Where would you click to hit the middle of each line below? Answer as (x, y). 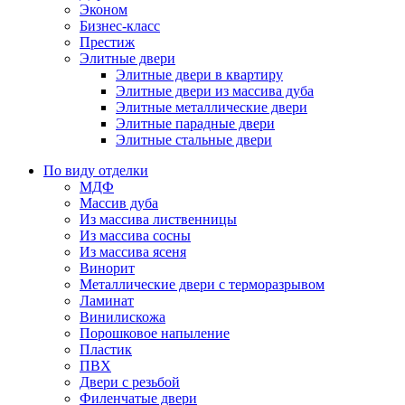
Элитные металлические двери (212, 108)
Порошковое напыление (155, 334)
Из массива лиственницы (158, 220)
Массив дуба (119, 203)
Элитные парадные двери (195, 124)
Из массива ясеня (133, 252)
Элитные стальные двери (194, 140)
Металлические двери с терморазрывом (202, 285)
